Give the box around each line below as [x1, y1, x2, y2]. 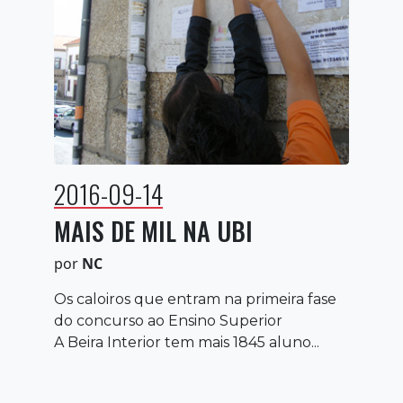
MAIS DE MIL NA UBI [54, 211, 253, 249]
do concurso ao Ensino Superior [54, 311, 282, 329]
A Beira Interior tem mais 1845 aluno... [54, 333, 319, 351]
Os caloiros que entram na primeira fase [54, 290, 336, 308]
